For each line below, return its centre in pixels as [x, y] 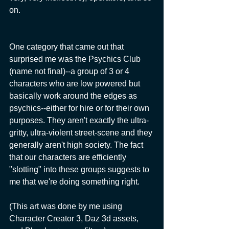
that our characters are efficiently [69, 157]
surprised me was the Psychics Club [76, 59]
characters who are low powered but [76, 83]
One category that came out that [67, 47]
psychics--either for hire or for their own [80, 108]
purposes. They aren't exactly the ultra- [79, 120]
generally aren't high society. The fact [77, 145]
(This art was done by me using [67, 206]
